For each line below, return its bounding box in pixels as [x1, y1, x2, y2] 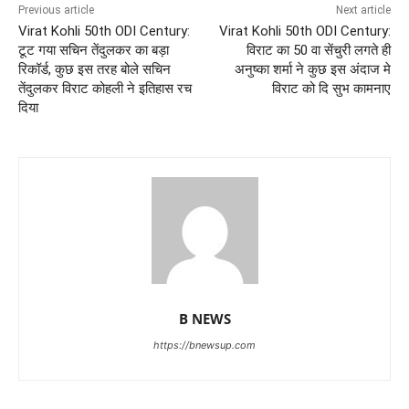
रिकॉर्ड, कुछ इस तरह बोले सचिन [18, 60, 171, 78]
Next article [335, 3, 391, 16]
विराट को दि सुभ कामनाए [271, 79, 391, 97]
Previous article [18, 3, 94, 16]
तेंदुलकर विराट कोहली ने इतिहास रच [18, 79, 192, 97]
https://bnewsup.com [153, 338, 256, 351]
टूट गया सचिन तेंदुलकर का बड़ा [18, 41, 169, 58]
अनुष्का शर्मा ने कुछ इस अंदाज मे [234, 60, 391, 78]
